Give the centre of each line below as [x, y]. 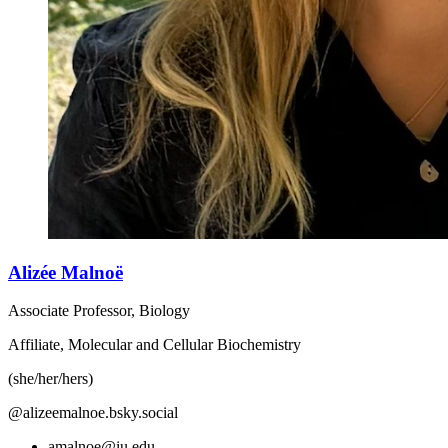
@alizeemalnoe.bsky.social [93, 413]
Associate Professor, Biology [99, 311]
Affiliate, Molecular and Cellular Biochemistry [154, 345]
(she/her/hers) [50, 379]
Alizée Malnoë [65, 272]
